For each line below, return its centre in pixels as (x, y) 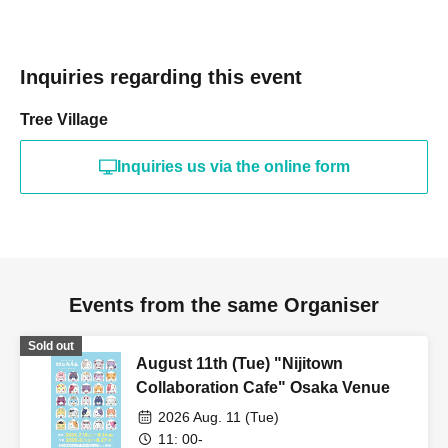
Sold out (51, 346)
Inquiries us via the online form (233, 167)
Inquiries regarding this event (161, 77)
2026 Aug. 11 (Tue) (218, 417)
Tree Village (64, 120)
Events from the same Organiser (224, 305)
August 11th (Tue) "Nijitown (239, 364)
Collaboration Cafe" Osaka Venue (263, 388)
